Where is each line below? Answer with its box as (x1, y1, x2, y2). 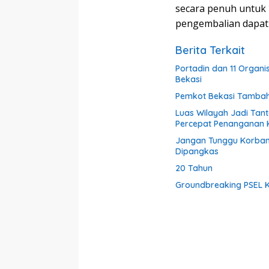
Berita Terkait (175, 43, 245, 58)
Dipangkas (175, 146, 219, 157)
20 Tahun (175, 163, 213, 174)
